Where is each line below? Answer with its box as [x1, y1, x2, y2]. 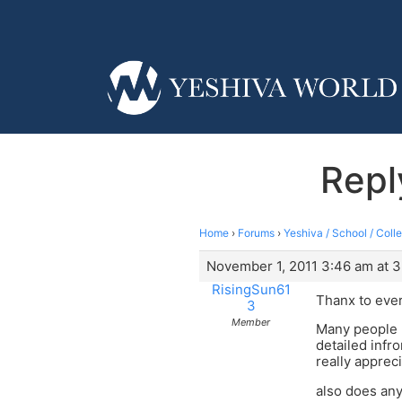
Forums [238, 225, 275, 240]
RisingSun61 [211, 280, 291, 298]
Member [232, 315, 270, 328]
